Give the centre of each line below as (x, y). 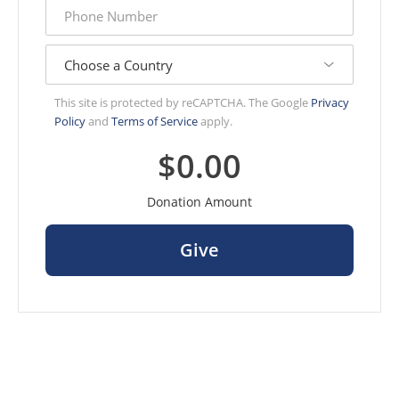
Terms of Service (155, 121)
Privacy (330, 102)
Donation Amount (199, 202)
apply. (215, 121)
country (68, 52)
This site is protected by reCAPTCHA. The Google (183, 102)
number (69, 19)
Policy (70, 121)
